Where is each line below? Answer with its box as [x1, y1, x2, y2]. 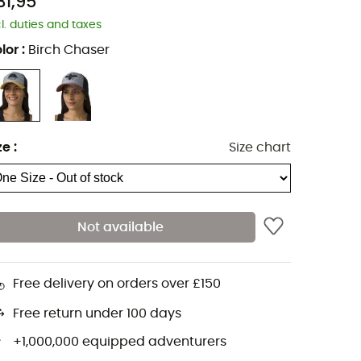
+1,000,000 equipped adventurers [13, 335, 226, 349]
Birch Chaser [28, 44, 110, 57]
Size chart [229, 141, 291, 155]
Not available [77, 220, 164, 234]
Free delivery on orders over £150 [13, 277, 221, 291]
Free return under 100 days [13, 307, 181, 321]
